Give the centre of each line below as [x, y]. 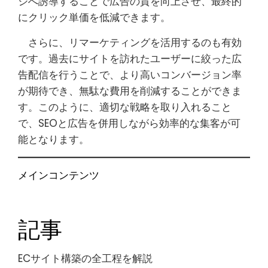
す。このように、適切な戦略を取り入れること [125, 107]
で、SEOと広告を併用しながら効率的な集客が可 [129, 123]
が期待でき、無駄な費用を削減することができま [130, 91]
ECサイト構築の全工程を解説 [85, 258]
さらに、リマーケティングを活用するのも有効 [130, 42]
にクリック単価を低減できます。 [94, 17]
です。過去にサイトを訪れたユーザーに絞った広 [130, 59]
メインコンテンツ [59, 175]
